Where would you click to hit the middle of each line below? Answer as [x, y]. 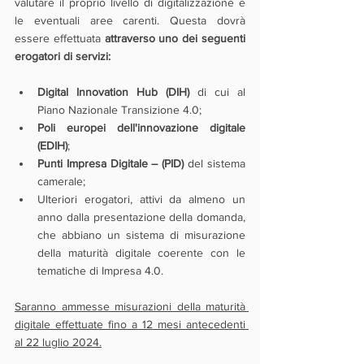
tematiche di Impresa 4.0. [100, 271]
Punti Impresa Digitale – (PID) [111, 163]
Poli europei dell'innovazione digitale [141, 128]
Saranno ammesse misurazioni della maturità [130, 306]
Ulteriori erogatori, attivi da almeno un [141, 199]
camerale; [61, 181]
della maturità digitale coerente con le [141, 253]
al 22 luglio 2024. [58, 342]
